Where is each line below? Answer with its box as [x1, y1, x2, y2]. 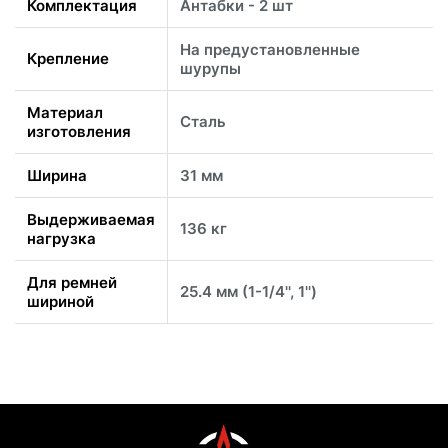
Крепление [27, 48, 109, 68]
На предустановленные [180, 39, 360, 59]
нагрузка [27, 228, 96, 248]
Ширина [27, 165, 87, 185]
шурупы [180, 58, 241, 78]
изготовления [27, 121, 131, 141]
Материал [27, 102, 103, 122]
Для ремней [27, 272, 117, 292]
